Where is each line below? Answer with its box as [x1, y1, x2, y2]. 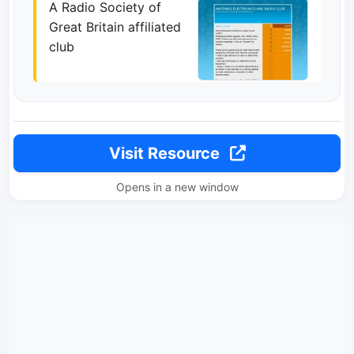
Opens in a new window [115, 180, 239, 194]
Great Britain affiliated [49, 19, 181, 35]
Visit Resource [108, 144, 224, 163]
